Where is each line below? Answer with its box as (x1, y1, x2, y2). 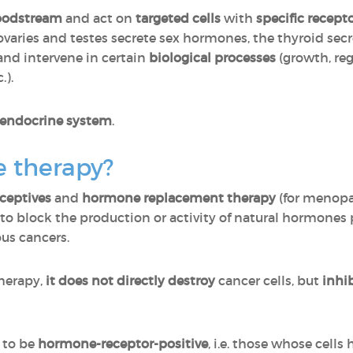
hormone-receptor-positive (38, 336, 208, 351)
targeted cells (136, 10, 221, 26)
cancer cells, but (215, 273, 322, 288)
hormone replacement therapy (82, 190, 276, 206)
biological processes (149, 50, 276, 65)
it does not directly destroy (46, 273, 215, 288)
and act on (62, 10, 136, 26)
